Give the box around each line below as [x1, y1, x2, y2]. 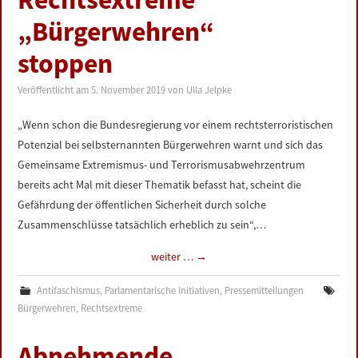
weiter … [151, 249, 196, 264]
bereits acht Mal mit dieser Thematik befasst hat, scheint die [18, 177, 302, 192]
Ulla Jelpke [186, 84, 233, 96]
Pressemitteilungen [224, 284, 304, 296]
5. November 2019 [91, 84, 166, 96]
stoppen [18, 46, 113, 80]
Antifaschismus [36, 284, 100, 296]
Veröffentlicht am [18, 84, 92, 96]
